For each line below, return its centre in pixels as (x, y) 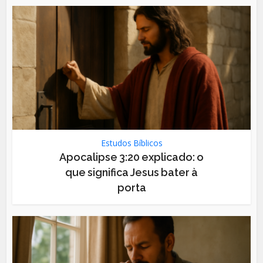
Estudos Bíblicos (131, 143)
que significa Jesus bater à (131, 173)
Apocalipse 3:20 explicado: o (131, 157)
